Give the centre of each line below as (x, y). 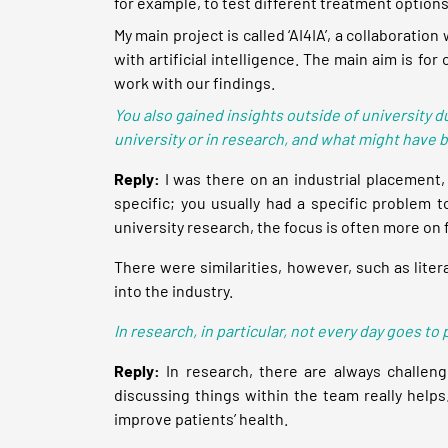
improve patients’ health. (201, 418)
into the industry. (173, 290)
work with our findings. (194, 82)
